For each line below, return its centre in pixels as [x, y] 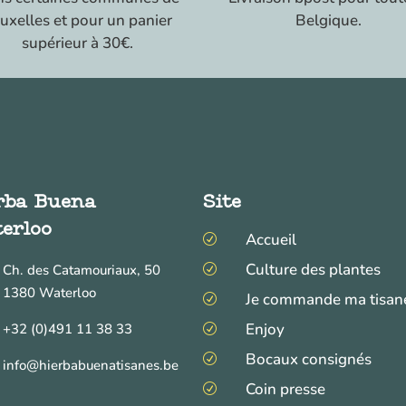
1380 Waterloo [49, 292]
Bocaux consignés [309, 359]
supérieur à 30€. [78, 43]
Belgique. [328, 20]
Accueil [271, 239]
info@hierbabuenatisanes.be [90, 365]
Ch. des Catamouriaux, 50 [81, 270]
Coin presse [286, 389]
